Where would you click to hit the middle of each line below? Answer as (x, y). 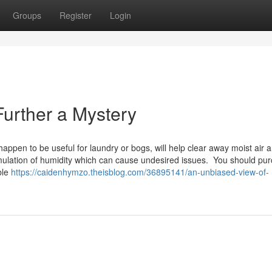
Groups (27, 15)
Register (76, 15)
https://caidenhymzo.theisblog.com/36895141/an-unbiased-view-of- (140, 172)
